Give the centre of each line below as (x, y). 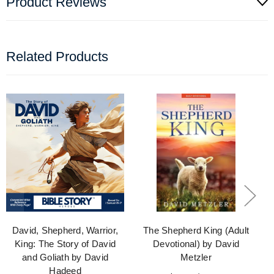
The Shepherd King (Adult (196, 231)
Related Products (57, 57)
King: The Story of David (65, 244)
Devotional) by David (196, 244)
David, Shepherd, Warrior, (65, 231)
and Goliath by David (65, 257)
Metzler (196, 257)
